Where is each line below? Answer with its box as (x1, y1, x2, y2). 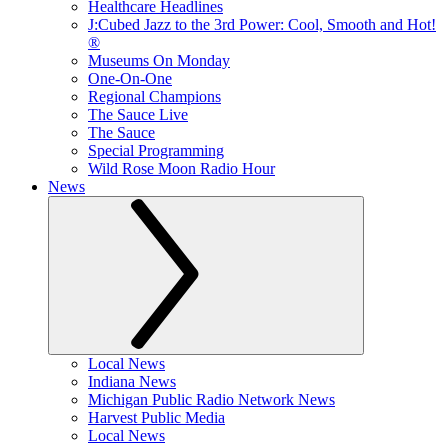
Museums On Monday (88, 52, 230, 69)
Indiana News (88, 373, 176, 390)
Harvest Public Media (88, 409, 225, 426)
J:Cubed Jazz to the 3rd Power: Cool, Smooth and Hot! (88, 16, 436, 33)
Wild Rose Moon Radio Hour (88, 160, 275, 177)
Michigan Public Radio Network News (88, 391, 335, 408)
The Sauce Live (88, 106, 188, 123)
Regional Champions (88, 88, 221, 105)
